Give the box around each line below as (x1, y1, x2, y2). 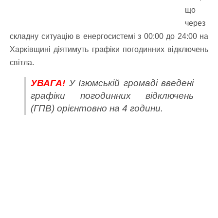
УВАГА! (31, 78, 65, 88)
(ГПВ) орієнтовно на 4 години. (31, 103, 163, 113)
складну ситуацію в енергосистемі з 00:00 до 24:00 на (10, 32, 208, 40)
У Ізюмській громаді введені (65, 78, 194, 88)
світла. (10, 58, 34, 67)
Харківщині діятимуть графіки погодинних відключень (10, 45, 208, 54)
